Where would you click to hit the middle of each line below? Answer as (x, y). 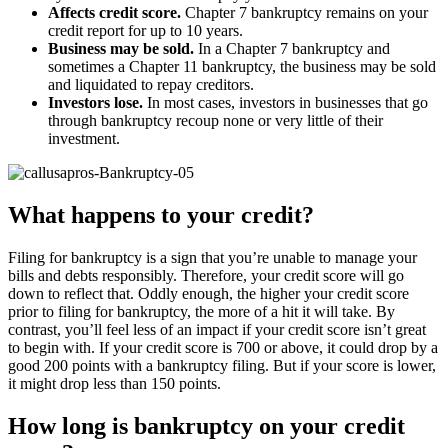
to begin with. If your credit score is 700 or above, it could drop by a (223, 347)
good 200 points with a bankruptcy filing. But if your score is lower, (222, 365)
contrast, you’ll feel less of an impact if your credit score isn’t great (217, 329)
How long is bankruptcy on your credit (206, 425)
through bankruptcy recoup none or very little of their (215, 120)
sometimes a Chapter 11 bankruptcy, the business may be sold (242, 66)
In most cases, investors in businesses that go (285, 102)
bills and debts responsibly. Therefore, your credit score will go (206, 275)
